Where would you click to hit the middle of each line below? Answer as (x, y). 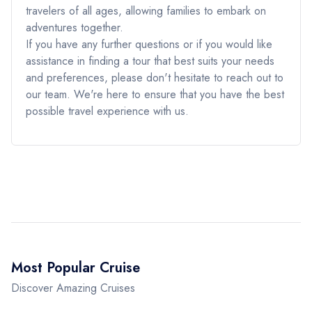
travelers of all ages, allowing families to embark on (146, 11)
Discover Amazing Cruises (73, 288)
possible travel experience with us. (107, 111)
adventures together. (75, 28)
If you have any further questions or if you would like (149, 44)
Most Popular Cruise (76, 268)
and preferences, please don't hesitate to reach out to (155, 78)
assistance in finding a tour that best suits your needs (150, 61)
